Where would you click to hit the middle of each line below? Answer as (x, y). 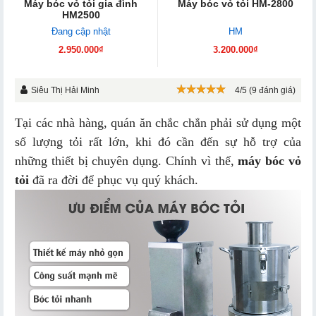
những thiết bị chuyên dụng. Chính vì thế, (127, 160)
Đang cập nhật (81, 31)
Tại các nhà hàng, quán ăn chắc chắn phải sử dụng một (158, 122)
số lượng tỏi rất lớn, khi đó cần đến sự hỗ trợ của (158, 141)
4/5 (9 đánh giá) (265, 90)
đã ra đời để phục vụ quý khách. (114, 180)
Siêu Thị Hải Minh (65, 90)
